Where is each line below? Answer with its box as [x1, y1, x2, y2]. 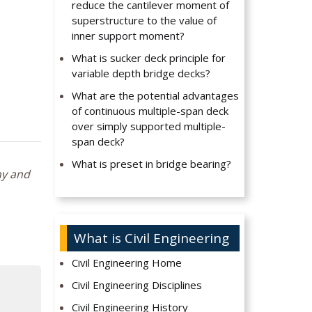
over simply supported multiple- [72, 119, 226, 134]
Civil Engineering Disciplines [72, 278, 203, 292]
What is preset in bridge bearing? [72, 157, 232, 171]
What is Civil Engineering [73, 229, 229, 248]
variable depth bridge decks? [72, 66, 211, 81]
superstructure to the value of [72, 13, 217, 28]
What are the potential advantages [72, 88, 240, 103]
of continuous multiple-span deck [72, 104, 229, 118]
